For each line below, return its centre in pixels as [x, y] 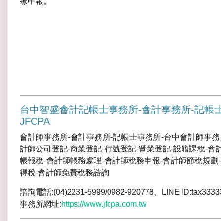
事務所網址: [40, 204]
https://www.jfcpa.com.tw [104, 204]
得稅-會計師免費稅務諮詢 [64, 172]
